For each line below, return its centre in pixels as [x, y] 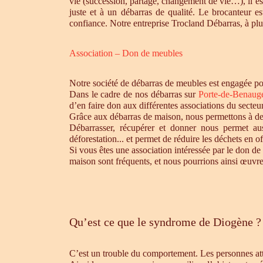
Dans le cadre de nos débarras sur [134, 94]
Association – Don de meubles [126, 53]
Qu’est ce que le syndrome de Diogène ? [165, 222]
